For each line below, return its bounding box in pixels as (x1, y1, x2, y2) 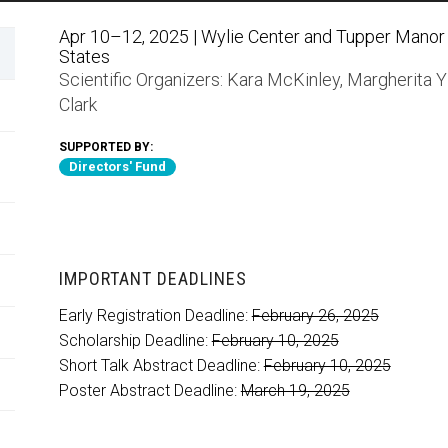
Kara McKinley (226, 69, 340, 90)
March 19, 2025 (240, 381, 350, 400)
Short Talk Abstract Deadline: (58, 356, 264, 375)
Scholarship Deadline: (58, 331, 212, 350)
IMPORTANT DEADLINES (58, 268, 247, 289)
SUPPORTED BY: (58, 140, 153, 154)
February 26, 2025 (251, 306, 379, 325)
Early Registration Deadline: (58, 306, 252, 325)
